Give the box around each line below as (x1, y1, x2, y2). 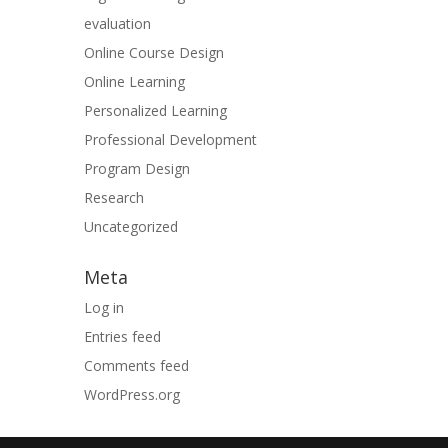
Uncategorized (84, 216, 178, 236)
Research (84, 187, 144, 207)
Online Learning (84, 71, 185, 91)
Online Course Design (84, 42, 224, 62)
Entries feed (84, 326, 161, 346)
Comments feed (84, 355, 189, 375)
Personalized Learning (84, 100, 227, 120)
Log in (84, 297, 124, 317)
